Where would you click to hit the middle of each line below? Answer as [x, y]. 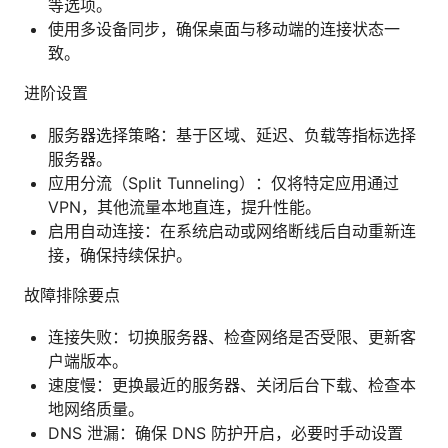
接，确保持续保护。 [120, 254]
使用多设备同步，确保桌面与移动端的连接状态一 [224, 28]
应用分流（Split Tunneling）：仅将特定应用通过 [223, 182]
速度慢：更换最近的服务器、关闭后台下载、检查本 [232, 384]
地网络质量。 [96, 408]
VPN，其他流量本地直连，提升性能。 [184, 206]
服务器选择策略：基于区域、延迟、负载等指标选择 [232, 134]
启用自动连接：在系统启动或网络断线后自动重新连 [232, 230]
